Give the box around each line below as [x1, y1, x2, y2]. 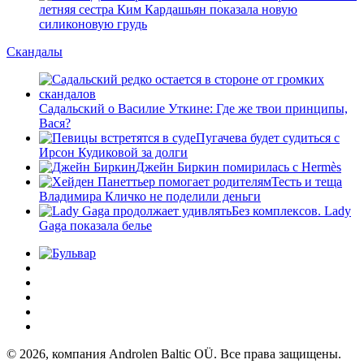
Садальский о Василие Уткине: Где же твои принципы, [39, 101, 348, 115]
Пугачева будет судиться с [196, 130, 340, 145]
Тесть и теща [271, 174, 342, 188]
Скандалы [6, 44, 63, 58]
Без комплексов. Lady [232, 203, 351, 218]
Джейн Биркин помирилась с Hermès [136, 159, 341, 174]
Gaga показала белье [39, 218, 152, 232]
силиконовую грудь [39, 16, 147, 31]
